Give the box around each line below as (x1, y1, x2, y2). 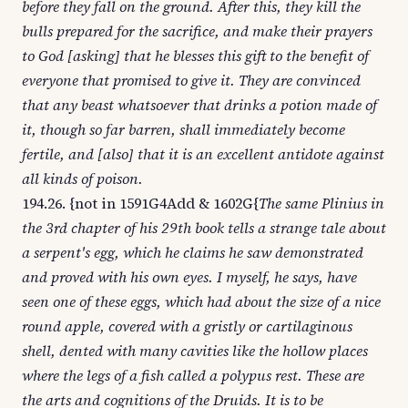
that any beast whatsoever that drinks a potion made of (22, 95, 377, 115)
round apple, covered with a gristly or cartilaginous (22, 316, 352, 336)
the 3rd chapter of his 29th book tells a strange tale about (22, 218, 386, 238)
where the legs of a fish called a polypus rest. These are (22, 365, 364, 385)
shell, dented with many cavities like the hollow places (22, 341, 368, 361)
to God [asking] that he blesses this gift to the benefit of (22, 46, 369, 66)
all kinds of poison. (22, 168, 143, 189)
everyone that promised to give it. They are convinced (22, 70, 361, 90)
